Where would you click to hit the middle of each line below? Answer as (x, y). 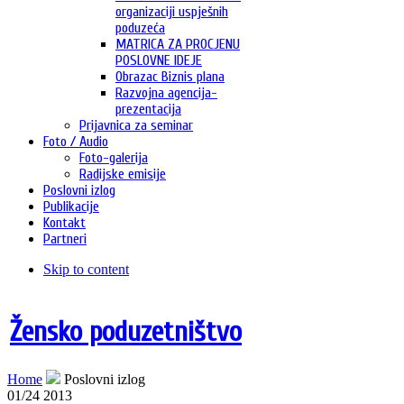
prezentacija (148, 110)
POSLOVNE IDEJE (159, 61)
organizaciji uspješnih (172, 12)
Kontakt (64, 223)
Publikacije (71, 207)
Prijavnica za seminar (136, 126)
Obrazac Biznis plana (170, 77)
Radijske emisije (123, 174)
